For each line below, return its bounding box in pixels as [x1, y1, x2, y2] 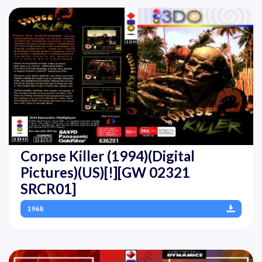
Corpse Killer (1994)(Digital [20, 147, 195, 164]
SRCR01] [20, 180, 76, 197]
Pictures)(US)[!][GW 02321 [20, 163, 190, 181]
